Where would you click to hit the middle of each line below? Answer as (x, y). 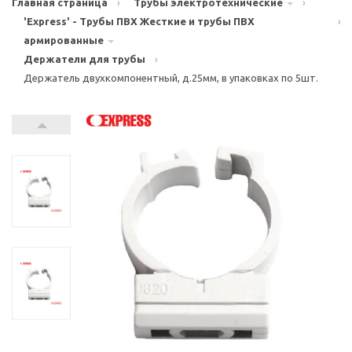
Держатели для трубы (84, 59)
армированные (64, 40)
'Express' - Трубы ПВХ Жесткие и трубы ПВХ (139, 21)
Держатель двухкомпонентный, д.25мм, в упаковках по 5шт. (171, 78)
